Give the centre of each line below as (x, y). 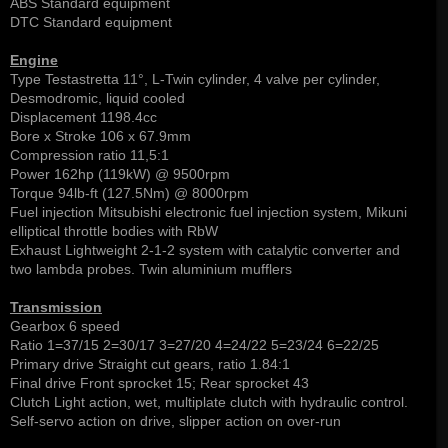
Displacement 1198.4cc (83, 117)
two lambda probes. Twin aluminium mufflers (151, 269)
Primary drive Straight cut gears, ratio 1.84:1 (150, 364)
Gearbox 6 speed (65, 326)
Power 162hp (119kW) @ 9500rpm (120, 174)
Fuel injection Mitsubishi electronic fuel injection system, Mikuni (208, 212)
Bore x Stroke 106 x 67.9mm (100, 136)
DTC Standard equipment (91, 22)
